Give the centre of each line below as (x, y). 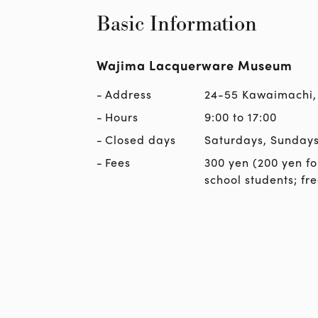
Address (128, 94)
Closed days (141, 139)
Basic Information (177, 24)
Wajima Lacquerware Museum (194, 65)
